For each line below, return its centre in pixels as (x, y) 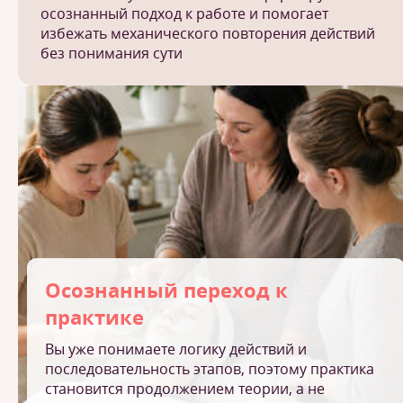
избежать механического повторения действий (208, 33)
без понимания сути (112, 53)
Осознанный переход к (166, 290)
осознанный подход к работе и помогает (184, 13)
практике (94, 317)
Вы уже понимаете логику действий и (176, 349)
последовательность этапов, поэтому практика (210, 369)
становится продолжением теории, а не (185, 389)
